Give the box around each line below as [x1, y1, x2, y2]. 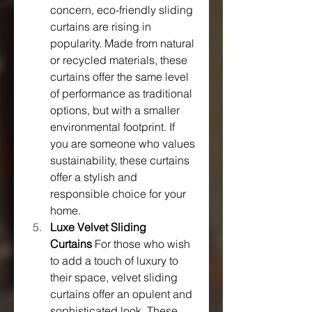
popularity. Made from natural [50, 36, 194, 50]
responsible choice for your [50, 186, 186, 201]
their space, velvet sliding [50, 270, 178, 284]
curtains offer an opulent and [50, 286, 192, 301]
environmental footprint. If [50, 119, 175, 134]
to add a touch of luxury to [50, 253, 178, 267]
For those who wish [92, 236, 190, 251]
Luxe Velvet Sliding [50, 219, 146, 234]
